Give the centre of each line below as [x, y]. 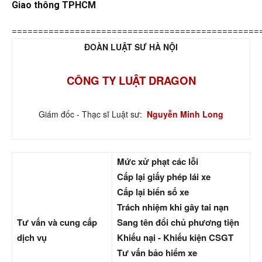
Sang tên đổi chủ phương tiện [178, 222]
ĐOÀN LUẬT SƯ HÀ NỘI [131, 47]
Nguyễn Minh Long [185, 114]
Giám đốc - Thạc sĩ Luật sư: [93, 114]
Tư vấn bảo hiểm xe [157, 253]
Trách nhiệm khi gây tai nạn [173, 207]
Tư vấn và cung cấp [57, 222]
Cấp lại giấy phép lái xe [164, 177]
